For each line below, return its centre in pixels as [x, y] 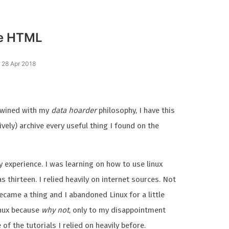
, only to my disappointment [118, 210]
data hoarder [74, 110]
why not [55, 210]
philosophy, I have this [136, 110]
